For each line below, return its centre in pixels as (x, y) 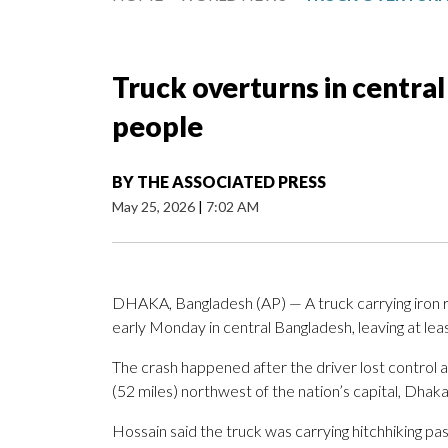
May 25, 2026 (155, 207)
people (157, 126)
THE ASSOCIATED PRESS (231, 182)
